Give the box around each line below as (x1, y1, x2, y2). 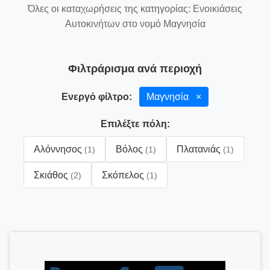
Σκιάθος (34, 170, 71, 180)
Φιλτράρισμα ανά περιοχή (68, 63, 202, 75)
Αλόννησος (34, 144, 84, 154)
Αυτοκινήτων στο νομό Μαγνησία (64, 19, 206, 29)
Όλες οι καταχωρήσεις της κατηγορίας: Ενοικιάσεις (28, 4, 242, 14)
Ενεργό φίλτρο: (61, 92, 132, 102)
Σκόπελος (102, 170, 146, 180)
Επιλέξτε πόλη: (100, 119, 170, 129)
